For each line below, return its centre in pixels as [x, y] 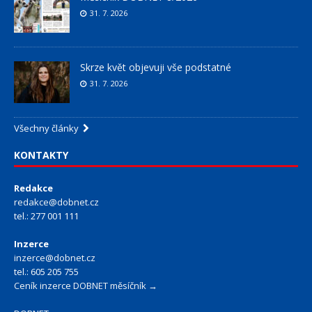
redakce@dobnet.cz [56, 202]
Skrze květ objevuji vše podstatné [156, 68]
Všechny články [48, 128]
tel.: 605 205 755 [46, 272]
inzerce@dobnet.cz [55, 258]
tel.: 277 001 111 [46, 216]
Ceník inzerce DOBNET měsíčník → [86, 286]
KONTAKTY [41, 155]
